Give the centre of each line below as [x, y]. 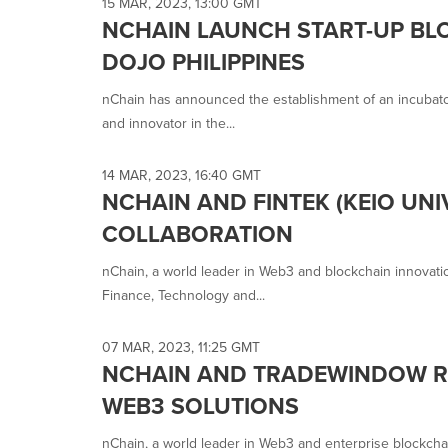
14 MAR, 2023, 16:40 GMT [181, 175]
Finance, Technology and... [183, 295]
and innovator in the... [168, 123]
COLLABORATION [197, 234]
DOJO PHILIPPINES [203, 62]
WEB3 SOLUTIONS [200, 406]
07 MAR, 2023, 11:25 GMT [181, 347]
